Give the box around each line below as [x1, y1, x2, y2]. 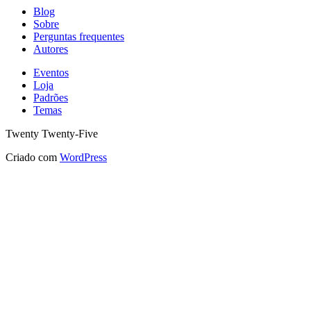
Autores [33, 42, 68, 55]
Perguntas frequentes [33, 30, 124, 42]
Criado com [6, 151, 60, 163]
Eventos [33, 66, 69, 78]
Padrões [33, 91, 68, 103]
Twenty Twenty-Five [6, 127, 98, 140]
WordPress [60, 151, 107, 163]
